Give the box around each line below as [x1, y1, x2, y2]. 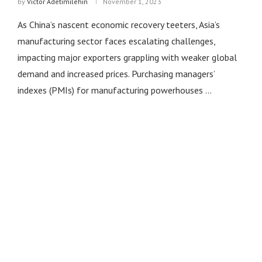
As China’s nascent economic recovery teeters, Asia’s [17, 18, 220, 30]
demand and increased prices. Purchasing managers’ [17, 67, 215, 80]
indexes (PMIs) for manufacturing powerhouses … [17, 84, 212, 96]
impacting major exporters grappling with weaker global [17, 51, 237, 63]
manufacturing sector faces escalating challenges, [17, 35, 215, 47]
